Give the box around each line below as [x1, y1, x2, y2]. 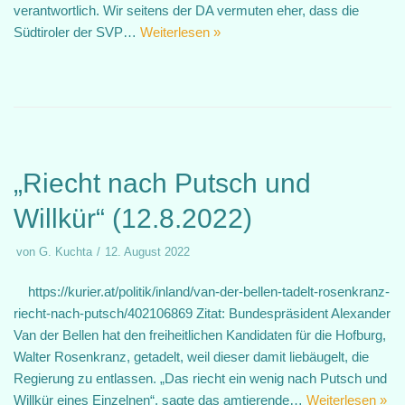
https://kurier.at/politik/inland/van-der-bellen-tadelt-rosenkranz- [14, 284, 390, 299]
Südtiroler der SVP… [14, 24, 140, 40]
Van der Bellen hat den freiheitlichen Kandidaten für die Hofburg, [14, 327, 386, 343]
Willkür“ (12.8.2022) [14, 203, 252, 233]
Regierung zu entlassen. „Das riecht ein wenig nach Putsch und [14, 371, 387, 386]
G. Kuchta [39, 245, 92, 259]
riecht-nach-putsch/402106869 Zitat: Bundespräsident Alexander [14, 306, 391, 321]
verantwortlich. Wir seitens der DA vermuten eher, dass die [14, 3, 359, 18]
